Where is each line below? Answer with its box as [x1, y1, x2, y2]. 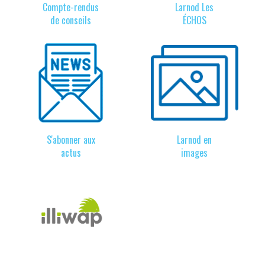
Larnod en [177, 132, 212, 147]
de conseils [50, 13, 91, 27]
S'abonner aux [46, 132, 95, 147]
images [181, 146, 208, 160]
